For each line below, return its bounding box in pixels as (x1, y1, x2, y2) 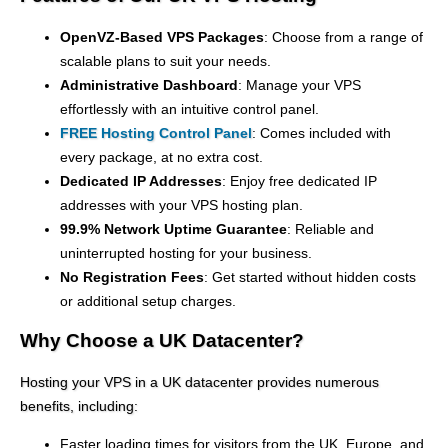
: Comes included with (252, 124, 391, 141)
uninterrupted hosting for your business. (60, 244, 312, 261)
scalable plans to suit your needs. (60, 52, 271, 69)
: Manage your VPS (238, 76, 361, 93)
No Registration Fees (60, 268, 204, 285)
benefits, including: (20, 398, 138, 415)
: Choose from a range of (264, 28, 423, 45)
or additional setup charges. (60, 292, 236, 309)
